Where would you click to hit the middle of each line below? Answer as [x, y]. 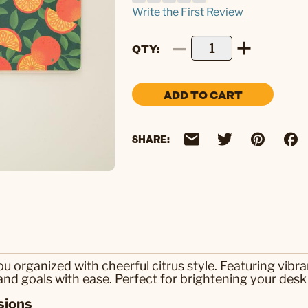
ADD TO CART [203, 94]
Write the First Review [188, 12]
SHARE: [151, 139]
